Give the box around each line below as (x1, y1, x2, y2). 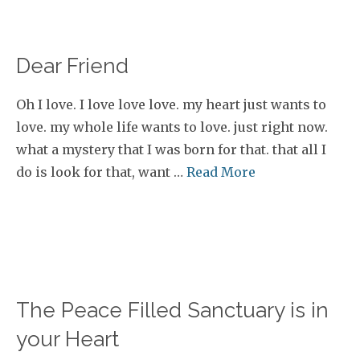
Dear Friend (16, 54, 129, 78)
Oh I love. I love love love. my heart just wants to (16, 96, 326, 112)
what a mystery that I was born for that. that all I (16, 141, 326, 157)
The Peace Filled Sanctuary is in (16, 298, 329, 322)
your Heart (16, 327, 119, 351)
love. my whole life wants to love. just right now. (16, 119, 328, 135)
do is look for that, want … (16, 164, 186, 180)
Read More (186, 164, 256, 180)
